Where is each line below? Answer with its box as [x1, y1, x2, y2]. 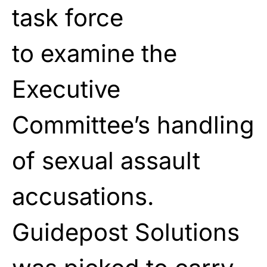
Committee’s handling [12, 110, 254, 139]
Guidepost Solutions [12, 217, 240, 247]
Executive [12, 74, 120, 104]
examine [34, 38, 141, 68]
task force [12, 2, 123, 32]
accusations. [12, 181, 154, 211]
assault [114, 145, 200, 175]
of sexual [12, 145, 114, 175]
